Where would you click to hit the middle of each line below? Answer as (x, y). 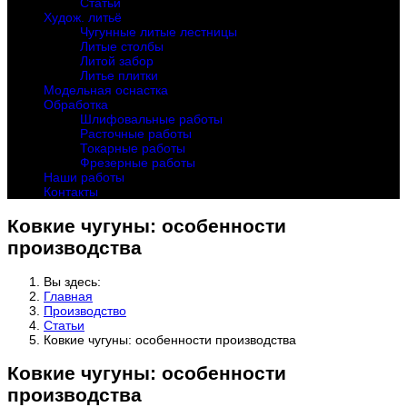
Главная (68, 297)
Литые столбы (122, 47)
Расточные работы (136, 134)
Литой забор (117, 61)
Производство (85, 311)
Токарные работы (133, 149)
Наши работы (84, 178)
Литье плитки (119, 76)
